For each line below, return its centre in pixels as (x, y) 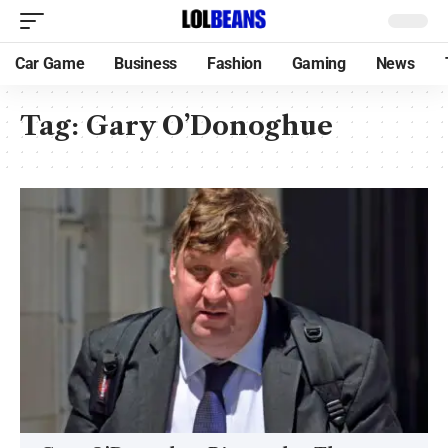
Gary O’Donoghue (209, 126)
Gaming (318, 63)
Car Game (50, 63)
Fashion (234, 63)
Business (145, 63)
